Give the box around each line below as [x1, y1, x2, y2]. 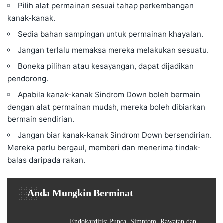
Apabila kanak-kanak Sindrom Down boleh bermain [18, 90, 201, 100]
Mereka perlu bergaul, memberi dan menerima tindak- [7, 143, 201, 153]
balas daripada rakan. [7, 155, 85, 165]
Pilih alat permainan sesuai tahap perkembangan [18, 1, 194, 11]
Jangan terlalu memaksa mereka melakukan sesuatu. [18, 45, 209, 55]
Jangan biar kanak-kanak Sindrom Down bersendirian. [18, 130, 212, 140]
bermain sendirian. [7, 114, 74, 124]
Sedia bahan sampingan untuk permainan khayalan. [18, 29, 204, 39]
